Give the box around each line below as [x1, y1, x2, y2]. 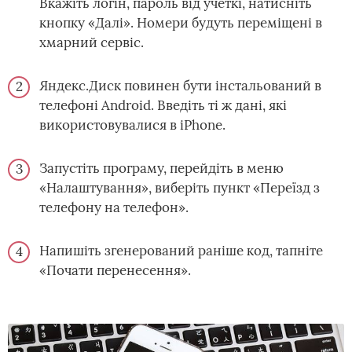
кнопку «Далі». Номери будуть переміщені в [39, 14, 322, 32]
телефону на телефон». [39, 199, 189, 217]
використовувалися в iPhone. [39, 116, 225, 134]
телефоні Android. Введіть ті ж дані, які [39, 97, 287, 115]
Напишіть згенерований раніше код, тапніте [39, 242, 323, 260]
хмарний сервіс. [39, 34, 144, 52]
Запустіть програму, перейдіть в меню [39, 159, 284, 178]
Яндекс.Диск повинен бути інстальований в [39, 77, 321, 95]
